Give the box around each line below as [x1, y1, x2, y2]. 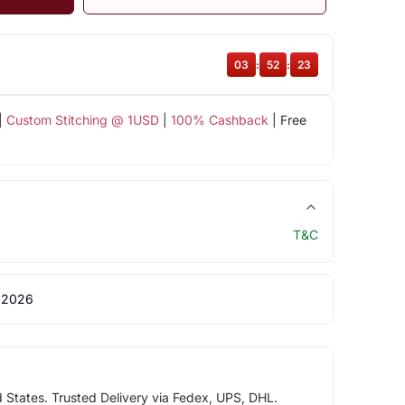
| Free [268, 111, 306, 127]
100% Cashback [170, 111, 268, 127]
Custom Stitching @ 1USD [5, 111, 159, 127]
